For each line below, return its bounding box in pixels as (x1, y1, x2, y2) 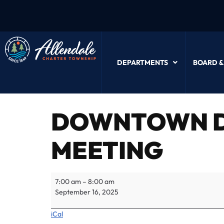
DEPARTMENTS (116, 58, 168, 67)
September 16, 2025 (55, 187, 118, 196)
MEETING (51, 135, 163, 165)
